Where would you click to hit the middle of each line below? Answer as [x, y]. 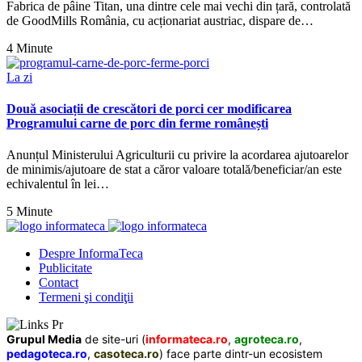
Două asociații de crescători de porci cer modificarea [149, 109]
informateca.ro [187, 339]
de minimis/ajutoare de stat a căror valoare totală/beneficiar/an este [174, 170]
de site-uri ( [114, 339]
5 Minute [29, 212]
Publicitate [65, 268]
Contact [59, 283]
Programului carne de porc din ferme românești [137, 124]
